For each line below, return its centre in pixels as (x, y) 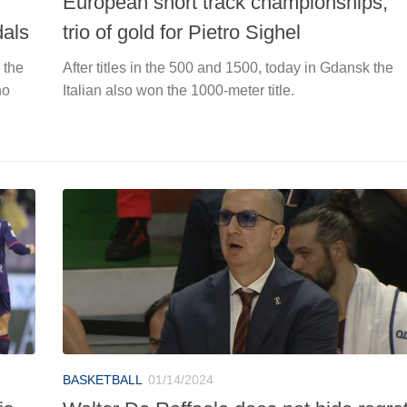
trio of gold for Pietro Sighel (182, 32)
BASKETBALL (103, 379)
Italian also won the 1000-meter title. (179, 90)
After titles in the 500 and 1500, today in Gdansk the (228, 67)
